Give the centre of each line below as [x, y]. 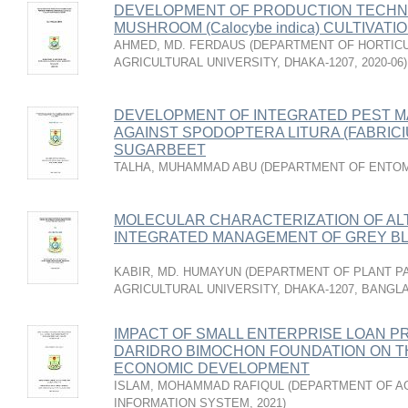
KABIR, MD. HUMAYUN [178, 272]
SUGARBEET [160, 150]
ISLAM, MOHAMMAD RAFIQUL [199, 386]
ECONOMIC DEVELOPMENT [212, 368]
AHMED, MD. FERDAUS [180, 45]
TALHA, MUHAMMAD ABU [185, 167]
